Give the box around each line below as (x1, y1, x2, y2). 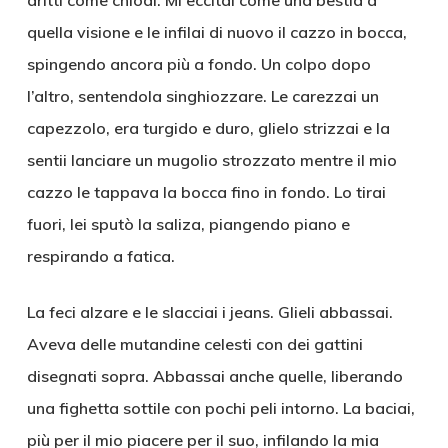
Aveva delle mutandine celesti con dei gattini (26, 334, 363, 354)
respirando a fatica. (26, 246, 175, 266)
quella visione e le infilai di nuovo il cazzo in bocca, (26, 22, 407, 42)
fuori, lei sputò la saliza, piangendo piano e (26, 214, 350, 234)
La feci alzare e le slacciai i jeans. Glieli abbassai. (26, 302, 393, 322)
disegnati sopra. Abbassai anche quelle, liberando (26, 366, 403, 386)
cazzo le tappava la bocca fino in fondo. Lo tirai (26, 182, 386, 202)
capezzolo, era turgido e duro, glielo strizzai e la (26, 118, 390, 138)
